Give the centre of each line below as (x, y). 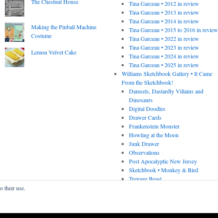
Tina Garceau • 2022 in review (164, 39)
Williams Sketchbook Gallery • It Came (167, 74)
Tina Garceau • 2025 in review (164, 65)
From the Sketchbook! (147, 82)
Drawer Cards (145, 118)
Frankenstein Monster (154, 126)
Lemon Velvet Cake (54, 52)
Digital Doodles (147, 109)
